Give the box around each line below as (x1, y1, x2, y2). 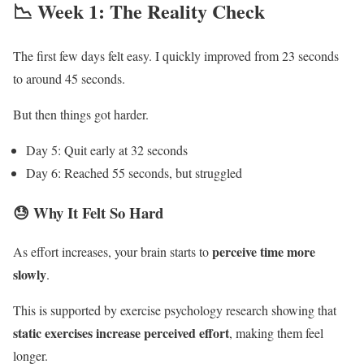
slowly (13, 265, 46, 284)
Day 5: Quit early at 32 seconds (26, 141, 188, 158)
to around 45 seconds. (13, 69, 125, 87)
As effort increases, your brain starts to (13, 243, 212, 261)
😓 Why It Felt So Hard (13, 201, 163, 223)
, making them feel (229, 324, 323, 342)
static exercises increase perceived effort (13, 323, 229, 343)
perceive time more (212, 242, 315, 262)
